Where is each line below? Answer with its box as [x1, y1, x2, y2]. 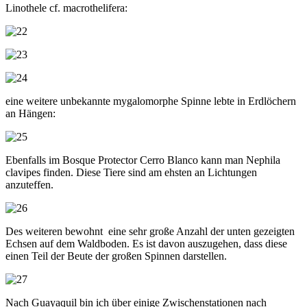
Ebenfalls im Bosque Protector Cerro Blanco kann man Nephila [5, 153, 280, 166]
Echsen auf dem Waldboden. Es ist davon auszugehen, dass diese [5, 237, 287, 249]
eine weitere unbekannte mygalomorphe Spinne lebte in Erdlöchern [5, 95, 296, 107]
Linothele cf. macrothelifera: [5, 1, 127, 14]
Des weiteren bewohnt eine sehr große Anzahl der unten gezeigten [5, 225, 295, 237]
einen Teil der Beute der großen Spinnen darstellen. [5, 249, 227, 262]
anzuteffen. [5, 178, 53, 191]
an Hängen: [5, 107, 56, 119]
